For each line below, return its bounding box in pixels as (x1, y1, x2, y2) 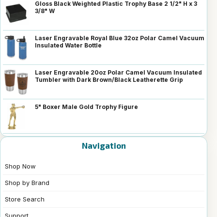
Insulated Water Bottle (35, 41, 102, 49)
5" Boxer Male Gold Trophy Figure (35, 103, 138, 110)
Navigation (81, 140, 126, 150)
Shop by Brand (5, 178, 49, 186)
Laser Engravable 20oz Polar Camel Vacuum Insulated (35, 68, 202, 76)
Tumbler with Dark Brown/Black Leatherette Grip (35, 76, 183, 83)
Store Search (5, 195, 45, 203)
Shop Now (5, 162, 36, 170)
